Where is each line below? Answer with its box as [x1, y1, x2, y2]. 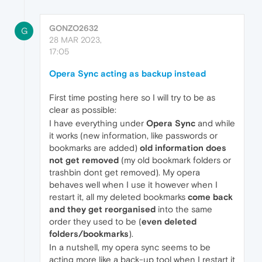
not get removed [49, 154, 119, 165]
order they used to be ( [49, 216, 142, 226]
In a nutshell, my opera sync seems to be [49, 242, 211, 252]
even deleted [142, 216, 196, 226]
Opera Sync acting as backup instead [49, 68, 206, 78]
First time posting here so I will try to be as [49, 92, 215, 102]
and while [195, 118, 235, 128]
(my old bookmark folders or [119, 154, 231, 165]
